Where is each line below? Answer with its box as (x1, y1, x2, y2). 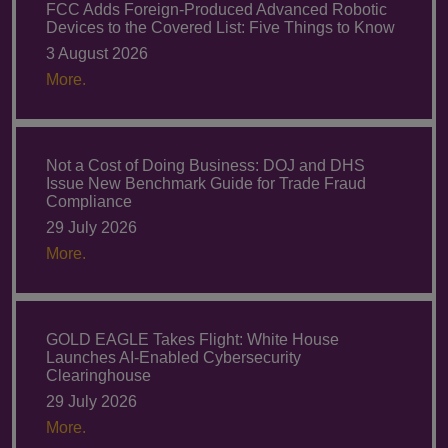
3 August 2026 (46, 45, 148, 63)
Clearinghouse (46, 367, 151, 385)
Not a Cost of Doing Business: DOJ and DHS (46, 157, 365, 175)
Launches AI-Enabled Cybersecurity (46, 349, 301, 367)
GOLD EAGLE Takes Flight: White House (46, 331, 339, 349)
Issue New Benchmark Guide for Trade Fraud (46, 175, 366, 193)
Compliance (46, 193, 132, 211)
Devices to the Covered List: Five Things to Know (46, 19, 395, 37)
